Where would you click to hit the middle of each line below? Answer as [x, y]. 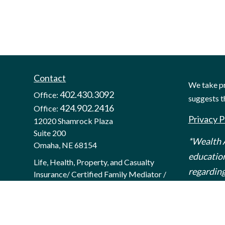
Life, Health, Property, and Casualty [94, 162]
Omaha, [47, 145]
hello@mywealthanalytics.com [93, 206]
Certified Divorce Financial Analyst [94, 186]
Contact [50, 78]
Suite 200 [50, 133]
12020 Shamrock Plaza [74, 121]
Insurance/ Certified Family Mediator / [100, 174]
